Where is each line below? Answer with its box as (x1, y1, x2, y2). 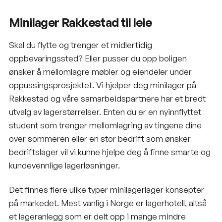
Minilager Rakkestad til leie (9, 14, 152, 30)
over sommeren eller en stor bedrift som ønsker (9, 133, 191, 144)
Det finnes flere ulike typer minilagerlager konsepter (9, 184, 204, 195)
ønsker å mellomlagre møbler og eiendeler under (9, 66, 192, 77)
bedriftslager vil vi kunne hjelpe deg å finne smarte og (9, 146, 211, 157)
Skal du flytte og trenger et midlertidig (9, 39, 152, 50)
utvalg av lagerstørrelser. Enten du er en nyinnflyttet (9, 106, 201, 117)
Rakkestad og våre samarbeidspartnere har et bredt (9, 93, 206, 104)
